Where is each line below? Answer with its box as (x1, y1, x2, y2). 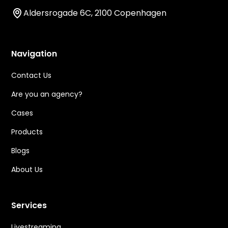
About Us (11, 164, 43, 175)
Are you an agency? (11, 89, 83, 99)
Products (11, 127, 43, 137)
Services (11, 199, 47, 211)
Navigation (11, 48, 58, 60)
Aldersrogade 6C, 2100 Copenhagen (23, 7, 167, 19)
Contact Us (11, 70, 52, 80)
